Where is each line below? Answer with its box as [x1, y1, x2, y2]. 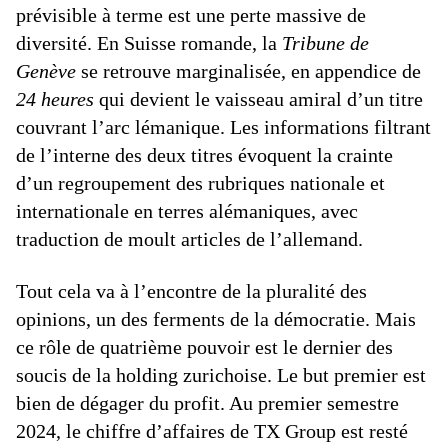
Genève [16, 60, 76, 83]
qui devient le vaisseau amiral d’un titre [94, 88, 423, 111]
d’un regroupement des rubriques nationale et [16, 172, 385, 195]
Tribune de [282, 32, 369, 55]
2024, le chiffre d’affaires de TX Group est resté [16, 420, 408, 443]
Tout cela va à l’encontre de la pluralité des [16, 280, 367, 303]
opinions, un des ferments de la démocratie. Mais [16, 308, 416, 331]
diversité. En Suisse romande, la [16, 32, 282, 55]
